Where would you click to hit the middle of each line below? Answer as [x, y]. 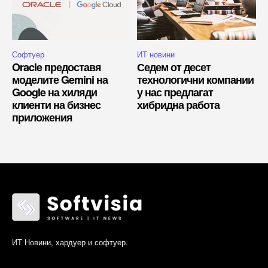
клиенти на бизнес [56, 104]
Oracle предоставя [57, 67]
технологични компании [195, 79]
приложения [42, 117]
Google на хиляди [54, 92]
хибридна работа [178, 104]
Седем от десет [174, 67]
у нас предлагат [175, 92]
